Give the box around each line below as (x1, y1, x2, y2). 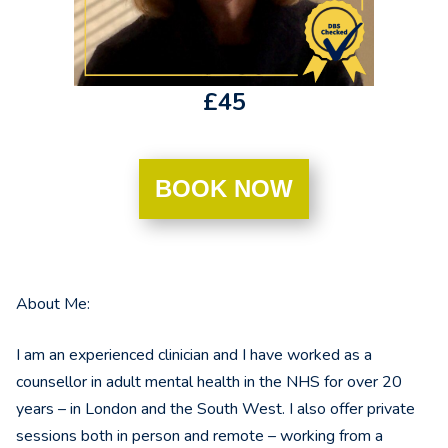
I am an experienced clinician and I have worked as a (16, 344, 372, 367)
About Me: (16, 293, 90, 316)
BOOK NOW (155, 175, 293, 203)
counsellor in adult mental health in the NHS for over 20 (16, 371, 402, 394)
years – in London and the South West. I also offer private (16, 398, 415, 421)
